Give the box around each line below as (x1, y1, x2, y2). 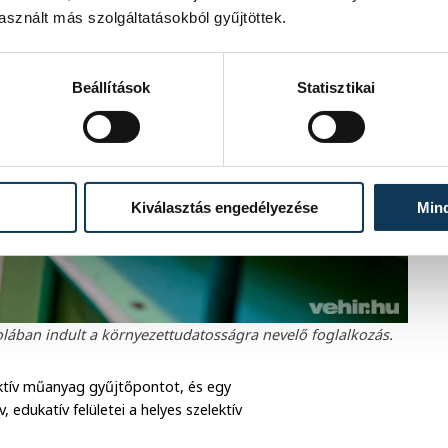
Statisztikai (296, 78, 376, 96)
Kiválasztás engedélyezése (130, 198, 318, 216)
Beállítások (71, 78, 151, 96)
